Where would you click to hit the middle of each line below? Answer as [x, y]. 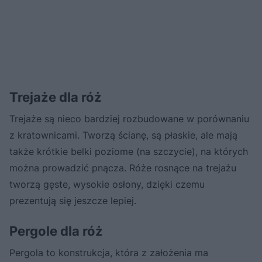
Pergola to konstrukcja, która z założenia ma [109, 252]
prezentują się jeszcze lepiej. [73, 200]
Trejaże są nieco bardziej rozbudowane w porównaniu [129, 118]
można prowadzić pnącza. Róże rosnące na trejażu [123, 168]
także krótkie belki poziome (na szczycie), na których [129, 151]
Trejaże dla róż [56, 97]
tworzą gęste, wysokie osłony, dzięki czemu [107, 184]
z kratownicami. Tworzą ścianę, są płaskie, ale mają [123, 135]
